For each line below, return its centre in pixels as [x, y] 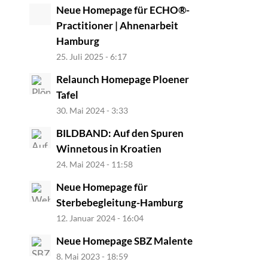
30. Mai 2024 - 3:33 [92, 110]
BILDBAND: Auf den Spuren [120, 133]
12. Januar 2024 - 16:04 [100, 218]
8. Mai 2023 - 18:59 [92, 256]
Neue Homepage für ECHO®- [123, 10]
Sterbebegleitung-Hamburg [119, 202]
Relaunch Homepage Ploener [122, 79]
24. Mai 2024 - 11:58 [94, 164]
